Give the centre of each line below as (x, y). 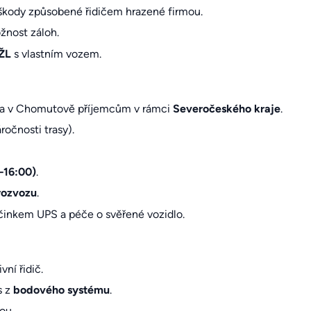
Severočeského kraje (226, 108)
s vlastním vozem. (56, 53)
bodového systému (61, 290)
